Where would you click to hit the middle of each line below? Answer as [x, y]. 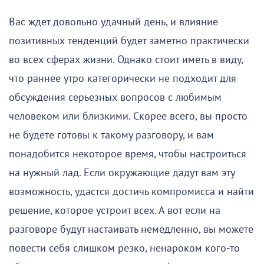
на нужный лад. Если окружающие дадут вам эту [122, 173]
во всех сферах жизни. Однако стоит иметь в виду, [126, 60]
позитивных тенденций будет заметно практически [129, 41]
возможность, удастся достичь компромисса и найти [131, 192]
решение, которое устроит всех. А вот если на [115, 210]
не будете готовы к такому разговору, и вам [111, 135]
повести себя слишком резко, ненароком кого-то [124, 248]
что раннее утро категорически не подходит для [123, 78]
